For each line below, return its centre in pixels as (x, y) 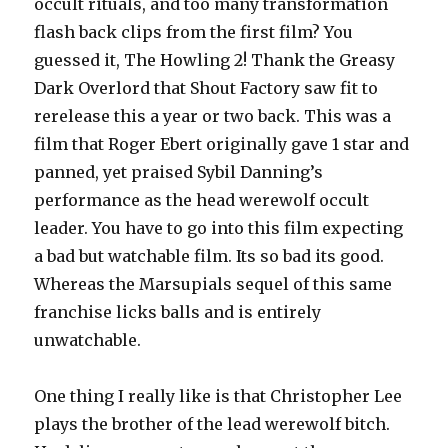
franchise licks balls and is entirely (178, 312)
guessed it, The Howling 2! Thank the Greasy (215, 60)
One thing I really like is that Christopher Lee (218, 396)
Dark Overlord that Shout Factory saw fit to (206, 88)
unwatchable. (88, 340)
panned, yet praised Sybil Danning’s (179, 172)
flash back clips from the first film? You (194, 32)
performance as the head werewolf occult (202, 200)
